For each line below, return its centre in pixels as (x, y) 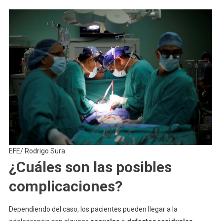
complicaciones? (65, 186)
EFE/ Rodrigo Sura (37, 151)
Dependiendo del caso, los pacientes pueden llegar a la (93, 209)
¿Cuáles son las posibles (90, 167)
